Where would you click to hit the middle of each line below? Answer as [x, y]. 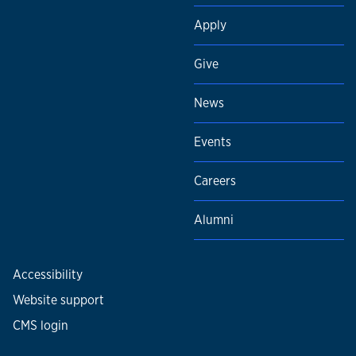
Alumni [214, 220]
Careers [215, 181]
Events [213, 142]
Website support [58, 300]
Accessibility [48, 275]
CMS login [41, 326]
